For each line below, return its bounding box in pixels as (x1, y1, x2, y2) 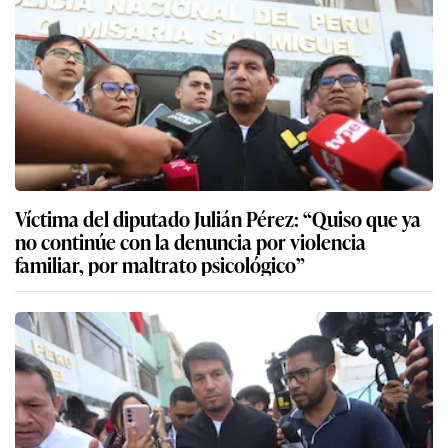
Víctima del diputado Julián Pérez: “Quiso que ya (15, 202, 421, 233)
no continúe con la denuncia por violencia (15, 225, 366, 256)
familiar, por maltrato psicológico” (15, 248, 305, 279)
